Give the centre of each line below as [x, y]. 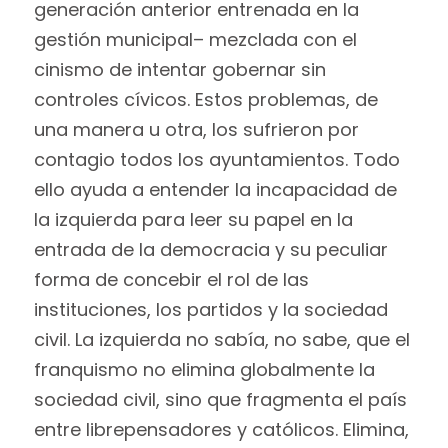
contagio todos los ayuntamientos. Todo [216, 159]
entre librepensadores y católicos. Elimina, [221, 429]
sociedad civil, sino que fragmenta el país [220, 399]
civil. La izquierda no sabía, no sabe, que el [221, 339]
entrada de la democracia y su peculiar [210, 249]
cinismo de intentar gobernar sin [179, 69]
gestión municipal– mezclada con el [195, 39]
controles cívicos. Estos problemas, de [205, 99]
